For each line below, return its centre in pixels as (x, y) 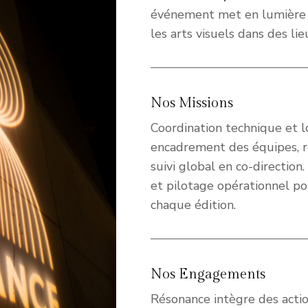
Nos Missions (192, 103)
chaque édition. (193, 205)
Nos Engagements (208, 275)
